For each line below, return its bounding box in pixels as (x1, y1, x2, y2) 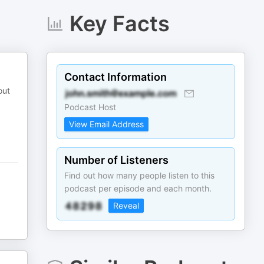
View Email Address (69, 119, 144, 129)
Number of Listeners (64, 154, 169, 166)
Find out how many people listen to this (64, 170, 215, 180)
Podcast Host (64, 102, 117, 112)
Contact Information (64, 71, 167, 83)
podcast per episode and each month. (64, 183, 212, 193)
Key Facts (69, 11, 170, 37)
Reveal (113, 200, 140, 210)
